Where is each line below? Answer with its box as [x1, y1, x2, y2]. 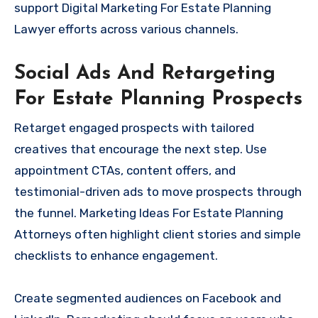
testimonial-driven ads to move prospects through [14, 184, 302, 199]
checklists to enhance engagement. [14, 248, 218, 263]
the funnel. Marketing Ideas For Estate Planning [14, 205, 283, 220]
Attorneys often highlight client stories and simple [14, 226, 301, 241]
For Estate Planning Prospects [14, 89, 302, 110]
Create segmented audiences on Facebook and [14, 290, 281, 305]
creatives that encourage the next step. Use [14, 141, 267, 156]
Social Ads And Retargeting [14, 64, 275, 84]
